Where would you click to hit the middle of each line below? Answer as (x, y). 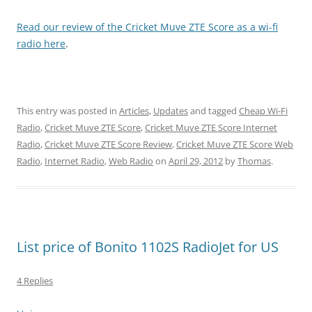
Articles (134, 111)
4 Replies (35, 281)
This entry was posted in (68, 111)
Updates (171, 111)
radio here (41, 44)
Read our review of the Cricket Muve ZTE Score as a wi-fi (147, 27)
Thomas (254, 161)
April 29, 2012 (196, 161)
